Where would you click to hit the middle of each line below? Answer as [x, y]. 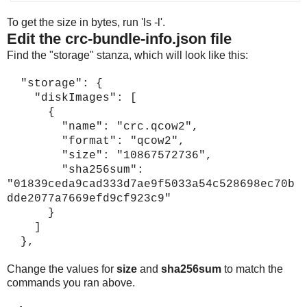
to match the [252, 269]
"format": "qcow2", [96, 141]
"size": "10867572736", [110, 155]
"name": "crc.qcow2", [103, 126]
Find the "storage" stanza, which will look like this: [127, 55]
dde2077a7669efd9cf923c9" [89, 198]
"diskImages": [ [72, 98]
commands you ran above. [71, 282]
